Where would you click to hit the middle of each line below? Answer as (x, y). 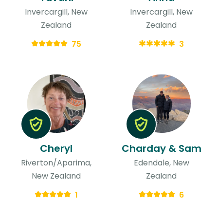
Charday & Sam (161, 148)
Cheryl (56, 148)
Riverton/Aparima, (56, 163)
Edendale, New (161, 163)
